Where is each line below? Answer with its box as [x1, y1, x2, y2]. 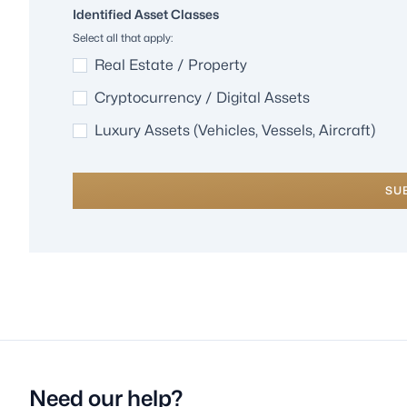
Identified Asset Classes [73, 5, 219, 22]
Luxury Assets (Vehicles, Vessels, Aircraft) [94, 121, 375, 139]
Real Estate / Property [94, 55, 247, 74]
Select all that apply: [73, 30, 173, 45]
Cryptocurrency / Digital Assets [94, 88, 310, 106]
